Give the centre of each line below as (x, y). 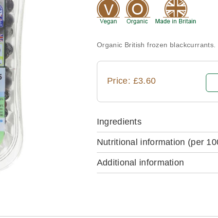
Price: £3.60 (131, 81)
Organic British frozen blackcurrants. (156, 45)
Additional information (140, 163)
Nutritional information (142, 142)
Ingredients (119, 122)
